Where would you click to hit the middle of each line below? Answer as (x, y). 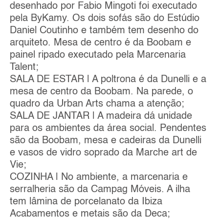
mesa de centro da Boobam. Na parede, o (101, 92)
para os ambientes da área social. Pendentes (108, 128)
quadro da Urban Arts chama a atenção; (97, 104)
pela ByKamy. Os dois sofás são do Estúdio (105, 18)
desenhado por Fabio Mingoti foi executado (103, 6)
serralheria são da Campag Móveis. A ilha (100, 189)
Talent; (24, 67)
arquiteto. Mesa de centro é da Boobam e (100, 43)
